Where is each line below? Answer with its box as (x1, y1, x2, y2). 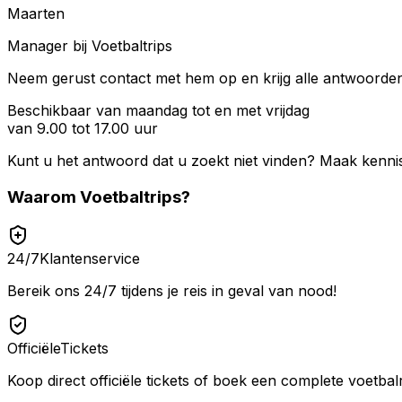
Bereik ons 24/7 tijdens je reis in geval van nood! (7, 281, 336, 300)
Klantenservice (39, 249, 140, 267)
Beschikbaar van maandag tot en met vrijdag (7, 101, 310, 120)
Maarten (7, 4, 65, 23)
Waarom (7, 186, 76, 207)
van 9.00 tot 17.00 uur (7, 119, 158, 138)
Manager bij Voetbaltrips (7, 37, 172, 56)
